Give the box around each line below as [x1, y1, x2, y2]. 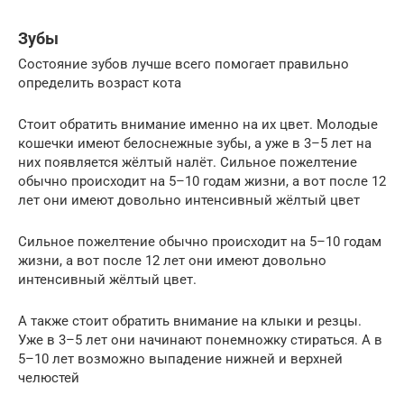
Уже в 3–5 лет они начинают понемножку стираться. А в [18, 331, 382, 348]
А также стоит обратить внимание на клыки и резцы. [18, 312, 362, 329]
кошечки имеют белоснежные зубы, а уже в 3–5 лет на [18, 134, 372, 151]
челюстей [18, 369, 79, 386]
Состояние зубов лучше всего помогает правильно [18, 55, 349, 72]
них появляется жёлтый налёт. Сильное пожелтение [18, 153, 357, 170]
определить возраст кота [18, 74, 181, 91]
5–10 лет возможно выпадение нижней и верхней [18, 350, 343, 367]
